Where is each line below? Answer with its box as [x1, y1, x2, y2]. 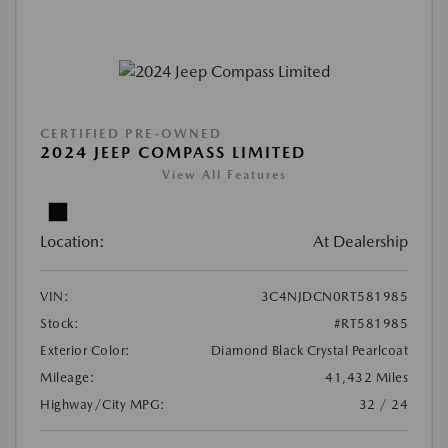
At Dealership [313, 231, 408, 251]
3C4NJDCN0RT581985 [260, 288, 408, 304]
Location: [40, 231, 105, 251]
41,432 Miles [325, 369, 408, 385]
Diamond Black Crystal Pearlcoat [210, 342, 408, 358]
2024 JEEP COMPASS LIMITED [40, 142, 306, 162]
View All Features [161, 167, 287, 182]
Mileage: [40, 369, 95, 385]
